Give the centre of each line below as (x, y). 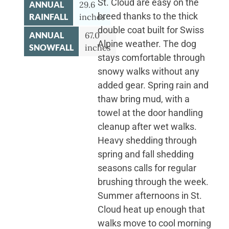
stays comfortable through (151, 57)
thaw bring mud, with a (143, 99)
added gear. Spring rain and (153, 85)
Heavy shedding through (147, 140)
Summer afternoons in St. (150, 195)
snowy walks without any (148, 71)
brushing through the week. (153, 181)
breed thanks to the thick (147, 16)
